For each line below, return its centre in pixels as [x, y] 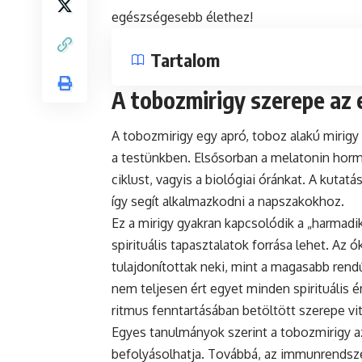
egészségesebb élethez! [182, 17]
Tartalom [185, 59]
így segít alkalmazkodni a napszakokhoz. [228, 202]
